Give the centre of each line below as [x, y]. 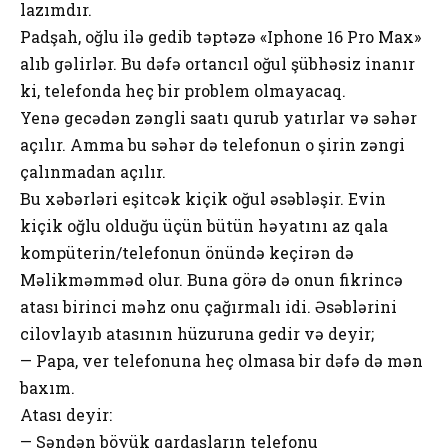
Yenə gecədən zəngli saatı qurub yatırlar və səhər [218, 117]
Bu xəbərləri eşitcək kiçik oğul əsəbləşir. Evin [203, 198]
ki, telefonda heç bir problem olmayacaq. [183, 90]
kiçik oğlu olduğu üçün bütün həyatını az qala [204, 225]
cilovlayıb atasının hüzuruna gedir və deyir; [197, 333]
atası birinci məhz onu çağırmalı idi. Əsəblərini [208, 306]
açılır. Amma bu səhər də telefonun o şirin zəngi [212, 144]
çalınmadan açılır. [93, 171]
